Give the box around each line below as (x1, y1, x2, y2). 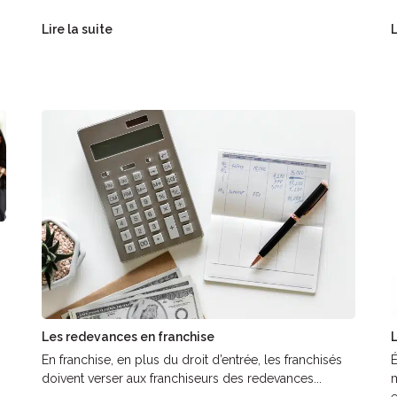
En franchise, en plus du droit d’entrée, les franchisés (42, 352, 343, 367)
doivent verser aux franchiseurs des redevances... (42, 370, 323, 385)
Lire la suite (42, 22, 113, 37)
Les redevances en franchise (42, 329, 215, 344)
